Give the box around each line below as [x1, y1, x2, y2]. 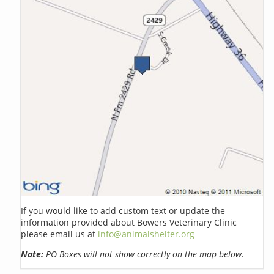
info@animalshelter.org [98, 228, 195, 240]
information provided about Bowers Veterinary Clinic [21, 216, 237, 228]
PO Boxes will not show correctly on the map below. [43, 248, 245, 260]
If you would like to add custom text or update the [21, 204, 226, 217]
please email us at [21, 228, 98, 240]
